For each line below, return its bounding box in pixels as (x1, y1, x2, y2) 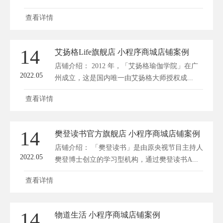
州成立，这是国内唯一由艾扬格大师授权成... (55, 74, 193, 82)
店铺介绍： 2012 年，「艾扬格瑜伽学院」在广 (55, 62, 198, 70)
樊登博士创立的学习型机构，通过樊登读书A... (55, 155, 198, 163)
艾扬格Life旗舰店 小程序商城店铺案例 (55, 48, 189, 57)
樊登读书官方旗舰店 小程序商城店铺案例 (55, 129, 200, 138)
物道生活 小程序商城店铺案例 (55, 211, 160, 220)
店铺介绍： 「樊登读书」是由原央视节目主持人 (55, 143, 203, 151)
